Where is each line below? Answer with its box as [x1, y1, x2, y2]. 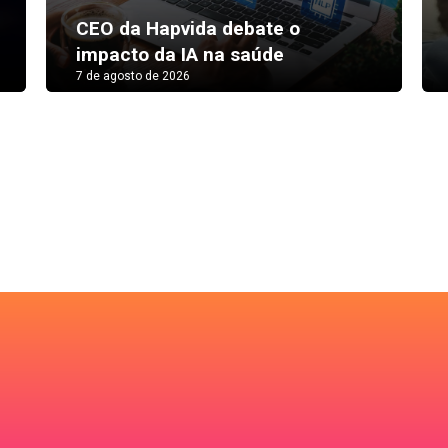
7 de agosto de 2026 [75, 68, 190, 83]
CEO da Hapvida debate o [75, 16, 300, 40]
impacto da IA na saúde [75, 42, 284, 66]
